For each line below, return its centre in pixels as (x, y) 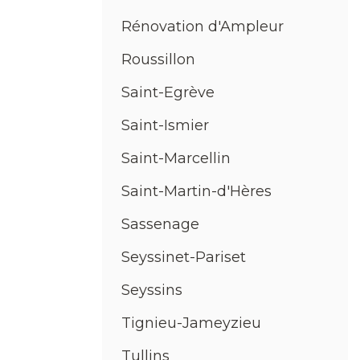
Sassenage (160, 225)
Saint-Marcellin (176, 159)
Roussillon (158, 60)
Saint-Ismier (165, 126)
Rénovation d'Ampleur (202, 27)
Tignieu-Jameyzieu (191, 323)
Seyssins (152, 290)
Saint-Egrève (168, 93)
